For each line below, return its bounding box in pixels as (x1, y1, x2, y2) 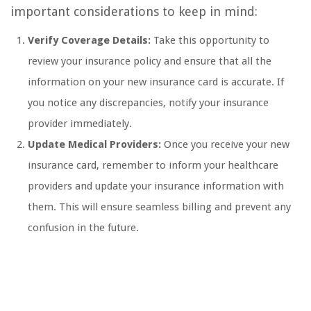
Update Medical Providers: (28, 138, 161, 151)
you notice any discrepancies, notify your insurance (28, 96, 269, 110)
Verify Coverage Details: (28, 34, 151, 47)
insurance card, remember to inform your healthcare (28, 159, 278, 172)
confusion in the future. (28, 221, 139, 235)
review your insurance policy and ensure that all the (28, 55, 271, 68)
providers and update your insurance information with (28, 180, 284, 193)
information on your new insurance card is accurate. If (28, 76, 284, 89)
